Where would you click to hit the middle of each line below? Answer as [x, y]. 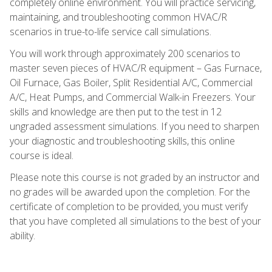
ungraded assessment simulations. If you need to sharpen [134, 126]
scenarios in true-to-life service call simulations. [110, 31]
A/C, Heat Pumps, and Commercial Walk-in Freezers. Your [133, 97]
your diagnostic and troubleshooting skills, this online [122, 141]
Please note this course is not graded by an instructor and [134, 177]
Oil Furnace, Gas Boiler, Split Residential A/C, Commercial [131, 82]
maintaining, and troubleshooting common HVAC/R [118, 17]
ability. [22, 235]
